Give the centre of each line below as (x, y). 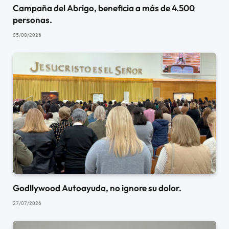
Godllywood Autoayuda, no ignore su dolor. (97, 188)
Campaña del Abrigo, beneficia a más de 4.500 (104, 8)
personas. (32, 20)
